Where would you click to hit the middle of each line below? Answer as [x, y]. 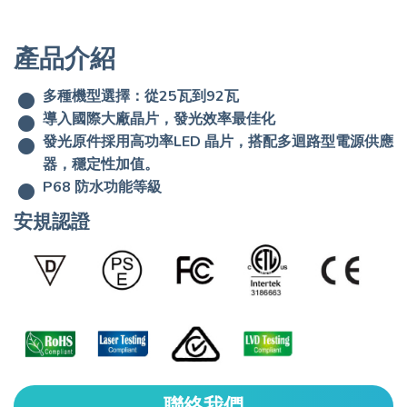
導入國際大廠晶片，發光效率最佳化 [159, 119]
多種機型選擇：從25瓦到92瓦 [141, 96]
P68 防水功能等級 [102, 187]
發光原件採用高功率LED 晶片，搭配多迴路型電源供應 [218, 141]
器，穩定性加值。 [101, 164]
